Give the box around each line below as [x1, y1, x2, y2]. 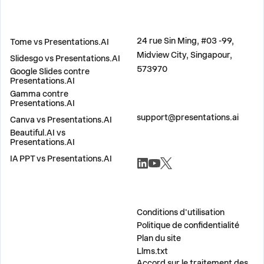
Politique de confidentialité [136, 220, 239, 230]
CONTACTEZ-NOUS [136, 103, 203, 111]
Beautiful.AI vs [10, 128, 65, 137]
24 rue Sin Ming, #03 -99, [136, 36, 234, 45]
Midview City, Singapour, [136, 50, 232, 60]
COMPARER [10, 25, 48, 33]
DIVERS [136, 197, 165, 206]
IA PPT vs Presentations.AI [10, 154, 112, 163]
